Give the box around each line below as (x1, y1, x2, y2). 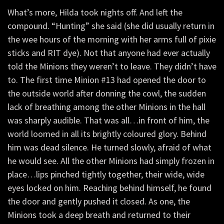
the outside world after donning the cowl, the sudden (7, 87, 206, 99)
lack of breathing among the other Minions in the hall (7, 100, 205, 112)
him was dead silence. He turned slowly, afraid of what (7, 141, 211, 153)
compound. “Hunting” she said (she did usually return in (7, 19, 214, 31)
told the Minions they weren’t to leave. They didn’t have (7, 60, 216, 72)
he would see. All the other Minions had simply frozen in (7, 154, 214, 166)
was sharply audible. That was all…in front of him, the (7, 114, 209, 126)
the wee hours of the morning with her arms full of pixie (7, 33, 216, 45)
